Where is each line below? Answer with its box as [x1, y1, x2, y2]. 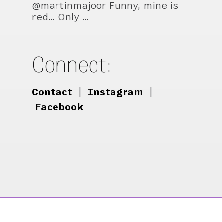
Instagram [88, 87, 144, 98]
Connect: [32, 52, 112, 77]
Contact [32, 87, 73, 98]
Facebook [35, 102, 84, 112]
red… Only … [32, 12, 90, 23]
